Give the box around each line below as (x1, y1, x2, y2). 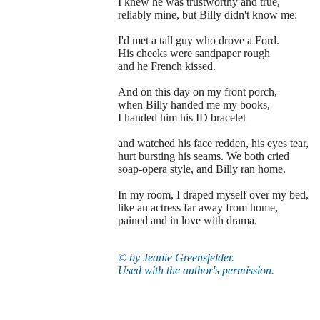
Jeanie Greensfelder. (139, 251, 234, 264)
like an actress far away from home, (117, 201, 278, 214)
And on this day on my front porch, (117, 86, 277, 98)
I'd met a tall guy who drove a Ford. (117, 34, 279, 46)
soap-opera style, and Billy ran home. (117, 163, 286, 175)
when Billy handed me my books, (117, 99, 270, 111)
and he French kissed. (117, 60, 216, 72)
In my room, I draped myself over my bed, (117, 189, 309, 201)
